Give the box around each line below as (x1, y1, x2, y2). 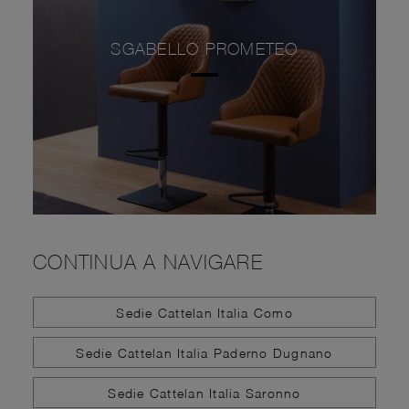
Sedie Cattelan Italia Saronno (108, 384, 301, 401)
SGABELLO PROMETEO (110, 40, 299, 59)
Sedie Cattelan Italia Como (116, 304, 293, 320)
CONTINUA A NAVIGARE (33, 250, 263, 274)
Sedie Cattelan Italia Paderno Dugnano (76, 344, 333, 361)
